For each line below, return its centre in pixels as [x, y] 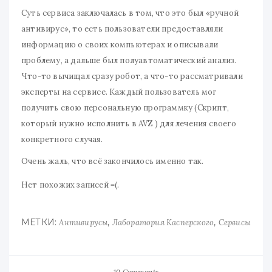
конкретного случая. [62, 139]
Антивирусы [83, 223]
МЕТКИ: [40, 222]
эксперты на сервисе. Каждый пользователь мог [119, 92]
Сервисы [234, 223]
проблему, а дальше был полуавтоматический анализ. [129, 60]
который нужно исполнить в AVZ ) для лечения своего [129, 124]
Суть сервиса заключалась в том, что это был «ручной [130, 13]
